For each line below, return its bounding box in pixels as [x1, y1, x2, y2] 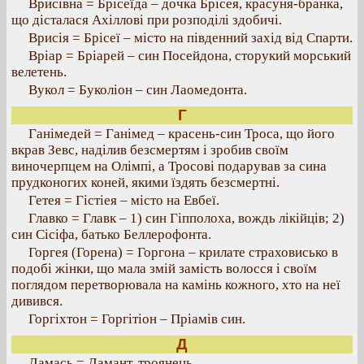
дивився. [11, 293, 63, 309]
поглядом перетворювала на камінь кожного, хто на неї [11, 277, 340, 292]
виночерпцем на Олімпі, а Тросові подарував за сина [11, 158, 327, 174]
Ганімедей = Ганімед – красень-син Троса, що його [28, 126, 335, 141]
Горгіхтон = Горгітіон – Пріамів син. [28, 311, 245, 327]
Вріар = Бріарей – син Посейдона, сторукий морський [28, 48, 351, 63]
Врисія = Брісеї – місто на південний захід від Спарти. [28, 30, 353, 45]
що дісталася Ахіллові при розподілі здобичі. [11, 12, 282, 28]
